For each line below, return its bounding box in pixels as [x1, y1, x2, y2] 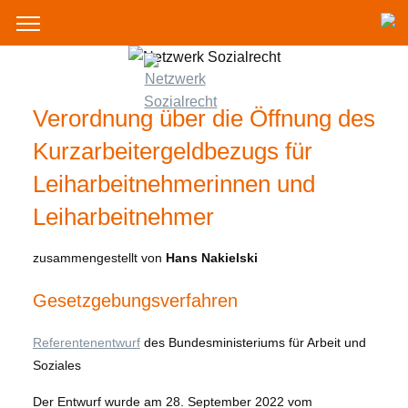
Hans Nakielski [165, 250, 258, 266]
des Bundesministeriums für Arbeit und [139, 335, 366, 351]
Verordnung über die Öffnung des [32, 105, 375, 131]
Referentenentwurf [32, 335, 140, 351]
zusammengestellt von [32, 250, 166, 266]
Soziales [32, 358, 81, 373]
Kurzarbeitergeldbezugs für [32, 138, 312, 164]
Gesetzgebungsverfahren [32, 291, 238, 311]
